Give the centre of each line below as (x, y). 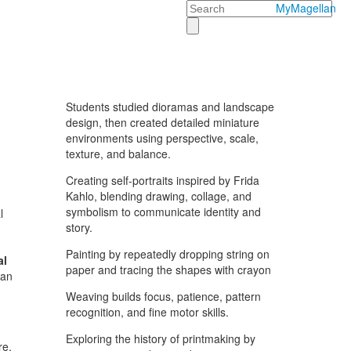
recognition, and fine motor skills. (147, 312)
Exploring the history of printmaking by (160, 338)
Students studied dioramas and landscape (170, 107)
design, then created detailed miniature (162, 122)
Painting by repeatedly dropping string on (167, 254)
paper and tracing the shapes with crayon (168, 270)
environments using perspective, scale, (162, 138)
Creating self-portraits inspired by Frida (162, 180)
